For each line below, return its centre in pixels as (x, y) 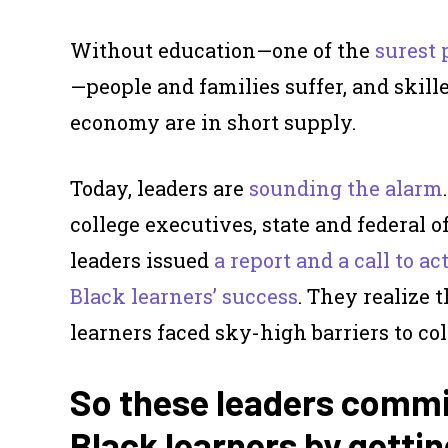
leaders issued (142, 260)
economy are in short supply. (213, 122)
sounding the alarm (346, 188)
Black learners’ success (184, 296)
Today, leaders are (159, 188)
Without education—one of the (222, 50)
